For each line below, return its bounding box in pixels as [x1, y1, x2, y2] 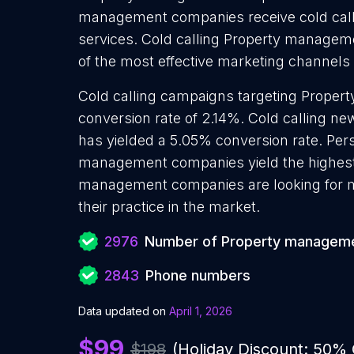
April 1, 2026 [169, 304, 232, 318]
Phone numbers [145, 267, 250, 284]
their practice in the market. [78, 198, 260, 215]
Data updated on [78, 304, 166, 318]
